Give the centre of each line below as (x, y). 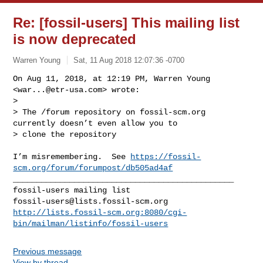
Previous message (48, 251)
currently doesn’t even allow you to (98, 123)
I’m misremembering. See (72, 156)
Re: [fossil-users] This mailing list (127, 23)
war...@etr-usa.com (60, 90)
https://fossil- (166, 156)
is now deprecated (75, 39)
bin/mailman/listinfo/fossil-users (91, 223)
